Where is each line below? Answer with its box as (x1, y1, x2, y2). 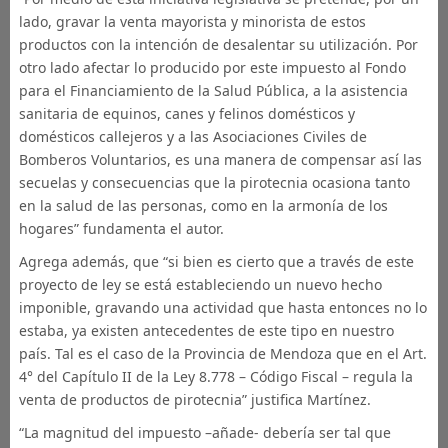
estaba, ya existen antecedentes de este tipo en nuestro (18, 321, 394, 340)
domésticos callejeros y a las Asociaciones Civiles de (18, 127, 367, 146)
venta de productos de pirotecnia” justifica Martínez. (18, 390, 371, 409)
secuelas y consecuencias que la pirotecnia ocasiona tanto (18, 173, 410, 192)
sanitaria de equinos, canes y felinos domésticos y (18, 104, 355, 123)
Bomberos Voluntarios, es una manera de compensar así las (18, 150, 422, 169)
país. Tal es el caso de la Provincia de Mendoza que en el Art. (18, 344, 427, 363)
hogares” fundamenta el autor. (18, 219, 224, 238)
